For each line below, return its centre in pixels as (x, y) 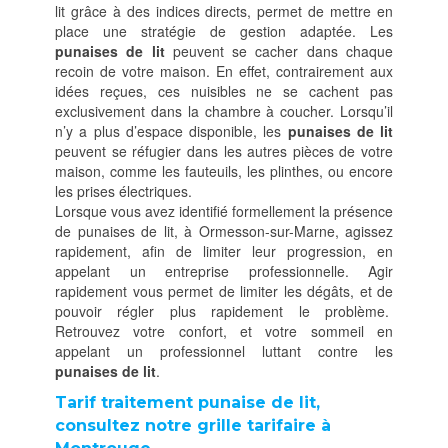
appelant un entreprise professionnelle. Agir (224, 271)
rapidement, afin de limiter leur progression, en (224, 251)
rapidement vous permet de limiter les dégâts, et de (224, 291)
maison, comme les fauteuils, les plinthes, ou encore (224, 171)
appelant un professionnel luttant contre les (224, 351)
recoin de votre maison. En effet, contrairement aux (224, 71)
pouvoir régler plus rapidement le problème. (224, 311)
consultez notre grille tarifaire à (193, 425)
